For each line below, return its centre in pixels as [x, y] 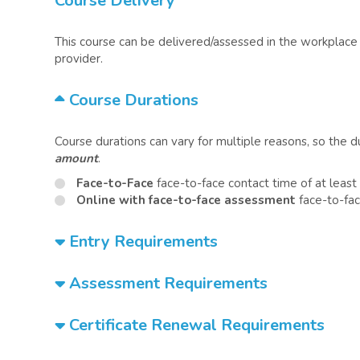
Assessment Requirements [166, 283]
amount [76, 158]
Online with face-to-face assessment [186, 200]
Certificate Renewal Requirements [195, 325]
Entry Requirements [141, 241]
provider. [79, 59]
